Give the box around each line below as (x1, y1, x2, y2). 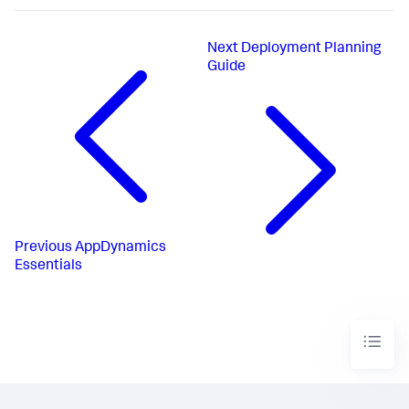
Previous (15, 240, 72, 256)
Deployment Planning (241, 41, 382, 57)
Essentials (15, 258, 82, 274)
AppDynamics (75, 240, 166, 256)
